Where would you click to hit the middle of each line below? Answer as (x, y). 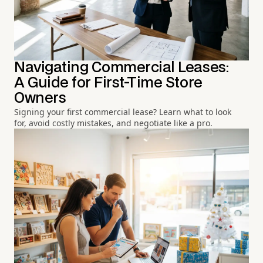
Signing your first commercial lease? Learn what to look (123, 112)
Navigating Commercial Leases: (122, 68)
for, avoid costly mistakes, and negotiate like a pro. (113, 123)
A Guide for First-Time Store (108, 83)
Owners (40, 98)
